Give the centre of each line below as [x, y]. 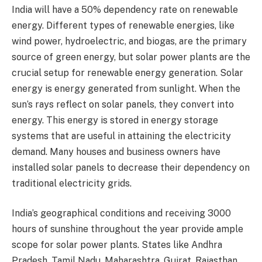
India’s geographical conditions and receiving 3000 [121, 213]
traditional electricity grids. [73, 183]
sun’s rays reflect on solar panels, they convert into [123, 104]
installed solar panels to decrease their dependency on [131, 167]
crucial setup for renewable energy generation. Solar [127, 73]
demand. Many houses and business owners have [116, 151]
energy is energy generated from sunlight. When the [126, 88]
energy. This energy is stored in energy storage [115, 120]
